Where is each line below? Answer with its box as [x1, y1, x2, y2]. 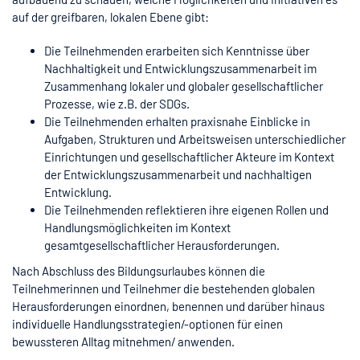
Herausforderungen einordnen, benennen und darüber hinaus [12, 298, 325, 313]
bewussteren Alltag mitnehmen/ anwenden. [12, 333, 235, 349]
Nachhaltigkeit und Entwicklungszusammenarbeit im [44, 60, 317, 76]
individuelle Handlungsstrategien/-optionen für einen [12, 316, 283, 331]
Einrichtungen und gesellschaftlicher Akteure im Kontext [44, 149, 334, 164]
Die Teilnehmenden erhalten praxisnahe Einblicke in [44, 113, 310, 129]
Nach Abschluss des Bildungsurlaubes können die [12, 263, 265, 278]
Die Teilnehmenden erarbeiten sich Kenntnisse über [44, 43, 309, 58]
